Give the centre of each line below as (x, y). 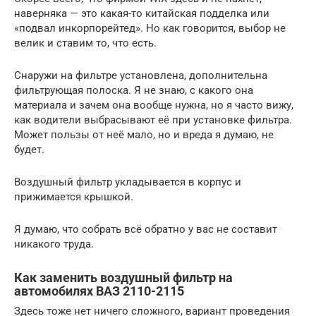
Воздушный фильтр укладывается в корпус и (128, 182)
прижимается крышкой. (74, 196)
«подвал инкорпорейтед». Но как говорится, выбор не (150, 28)
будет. (29, 149)
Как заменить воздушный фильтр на (123, 277)
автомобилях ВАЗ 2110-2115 (99, 291)
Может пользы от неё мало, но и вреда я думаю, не (144, 134)
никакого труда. (54, 244)
